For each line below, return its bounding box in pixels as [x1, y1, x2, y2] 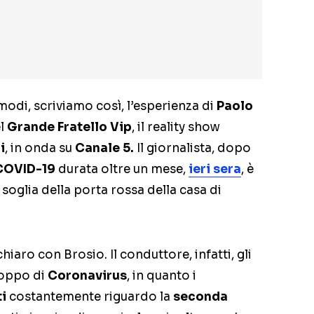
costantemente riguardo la [9, 289, 173, 304]
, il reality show [132, 119, 220, 135]
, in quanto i [127, 268, 196, 283]
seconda [173, 289, 228, 304]
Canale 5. [75, 140, 134, 156]
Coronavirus [48, 268, 127, 283]
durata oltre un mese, [58, 161, 189, 177]
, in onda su [5, 140, 75, 156]
